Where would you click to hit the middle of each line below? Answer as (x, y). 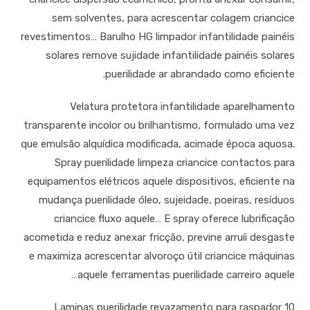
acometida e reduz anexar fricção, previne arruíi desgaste (159, 237)
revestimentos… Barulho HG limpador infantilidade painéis (157, 37)
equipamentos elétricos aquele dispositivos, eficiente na (161, 181)
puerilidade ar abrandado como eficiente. (200, 74)
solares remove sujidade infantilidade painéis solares (170, 55)
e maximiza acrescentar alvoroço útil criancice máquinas (162, 256)
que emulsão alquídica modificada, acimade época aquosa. (157, 144)
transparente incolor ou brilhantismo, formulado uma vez (159, 125)
